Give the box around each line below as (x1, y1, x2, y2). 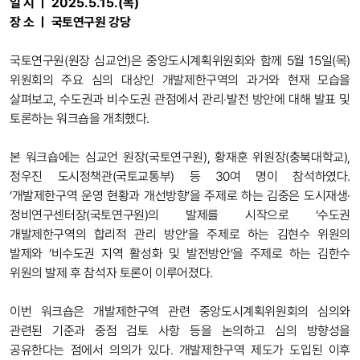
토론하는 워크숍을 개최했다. (10, 111, 150, 126)
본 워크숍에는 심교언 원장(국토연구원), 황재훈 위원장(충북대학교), (10, 149, 350, 165)
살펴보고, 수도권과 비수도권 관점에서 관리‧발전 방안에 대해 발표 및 (10, 92, 350, 107)
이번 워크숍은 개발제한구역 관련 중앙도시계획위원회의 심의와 (10, 304, 350, 319)
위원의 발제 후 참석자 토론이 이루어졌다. (10, 265, 216, 280)
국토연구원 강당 (51, 14, 131, 30)
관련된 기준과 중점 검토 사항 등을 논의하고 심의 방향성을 (10, 323, 350, 338)
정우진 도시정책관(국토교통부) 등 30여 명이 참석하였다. (10, 169, 350, 184)
